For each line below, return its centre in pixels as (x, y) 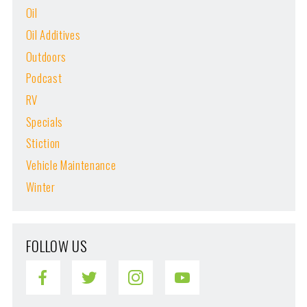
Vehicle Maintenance (71, 164)
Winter (40, 186)
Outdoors (46, 56)
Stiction (43, 143)
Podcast (44, 78)
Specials (44, 121)
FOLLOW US (57, 245)
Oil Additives (53, 35)
